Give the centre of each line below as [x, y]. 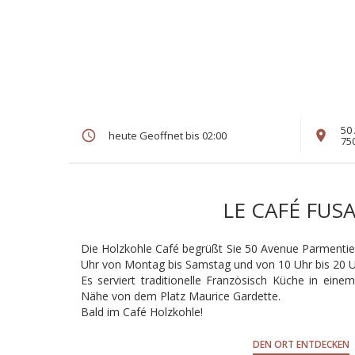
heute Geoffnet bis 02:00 [168, 136]
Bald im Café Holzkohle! [142, 312]
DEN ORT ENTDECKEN [301, 344]
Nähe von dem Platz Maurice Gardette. [181, 296]
